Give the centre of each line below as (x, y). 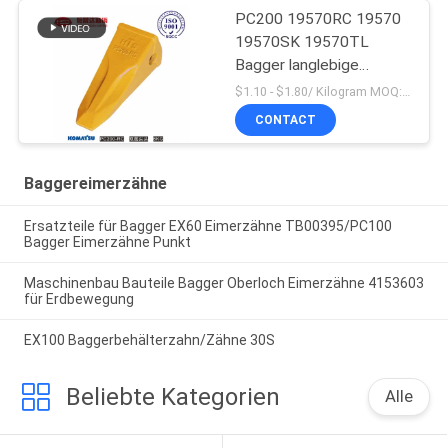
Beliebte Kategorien (172, 396)
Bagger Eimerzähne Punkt (107, 242)
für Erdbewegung (78, 298)
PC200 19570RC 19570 (318, 18)
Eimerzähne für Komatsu (320, 87)
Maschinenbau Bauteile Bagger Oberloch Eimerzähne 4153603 (223, 282)
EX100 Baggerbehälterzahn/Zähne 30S (149, 339)
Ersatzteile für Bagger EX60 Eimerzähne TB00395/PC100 (207, 226)
